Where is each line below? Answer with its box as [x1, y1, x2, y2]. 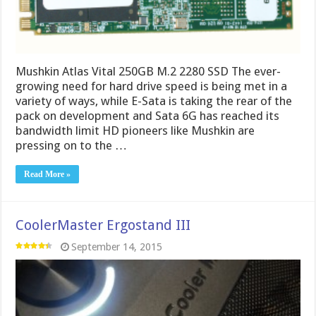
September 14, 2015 [71, 241, 163, 253]
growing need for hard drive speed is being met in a [16, 78, 288, 93]
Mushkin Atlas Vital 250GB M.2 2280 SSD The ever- [16, 63, 281, 78]
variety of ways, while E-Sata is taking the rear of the [16, 93, 293, 108]
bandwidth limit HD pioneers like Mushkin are [16, 123, 255, 138]
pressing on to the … [16, 138, 128, 152]
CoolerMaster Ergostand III [16, 216, 191, 233]
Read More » [24, 169, 71, 179]
